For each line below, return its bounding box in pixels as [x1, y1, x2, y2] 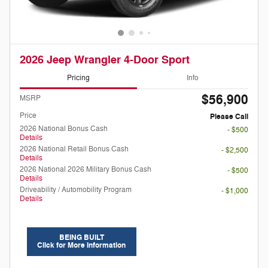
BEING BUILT [59, 233, 104, 243]
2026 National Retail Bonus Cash [20, 144, 129, 154]
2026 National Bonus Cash [20, 124, 108, 134]
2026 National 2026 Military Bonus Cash [20, 165, 151, 175]
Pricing [67, 72, 90, 83]
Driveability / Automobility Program [20, 185, 132, 195]
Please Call [210, 112, 248, 122]
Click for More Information [37, 240, 126, 251]
